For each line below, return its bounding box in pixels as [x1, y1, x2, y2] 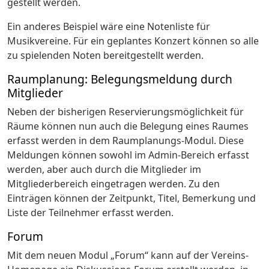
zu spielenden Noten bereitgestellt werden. [7, 49, 204, 62]
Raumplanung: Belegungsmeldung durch [7, 71, 232, 87]
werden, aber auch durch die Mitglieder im [7, 163, 201, 176]
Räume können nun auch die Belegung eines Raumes [7, 119, 249, 133]
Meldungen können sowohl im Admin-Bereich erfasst [7, 148, 249, 162]
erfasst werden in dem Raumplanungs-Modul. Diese [7, 134, 244, 147]
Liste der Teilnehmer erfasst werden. [7, 206, 174, 219]
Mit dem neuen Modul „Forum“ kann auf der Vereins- [7, 249, 249, 262]
